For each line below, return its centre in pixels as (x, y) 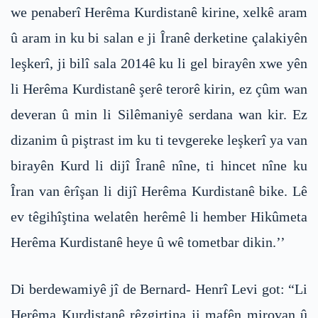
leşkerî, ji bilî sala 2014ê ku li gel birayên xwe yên (159, 64)
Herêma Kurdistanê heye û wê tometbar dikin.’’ (148, 242)
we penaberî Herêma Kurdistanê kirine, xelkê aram (159, 12)
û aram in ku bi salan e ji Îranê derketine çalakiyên (159, 38)
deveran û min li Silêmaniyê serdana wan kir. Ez (159, 115)
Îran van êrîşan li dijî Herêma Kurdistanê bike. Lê (159, 191)
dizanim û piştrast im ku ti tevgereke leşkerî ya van (159, 140)
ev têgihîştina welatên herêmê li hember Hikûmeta (159, 217)
